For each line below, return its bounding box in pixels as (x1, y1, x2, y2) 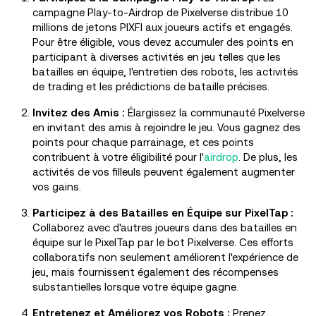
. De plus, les (238, 151, 298, 163)
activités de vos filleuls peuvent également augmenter (32, 166, 295, 178)
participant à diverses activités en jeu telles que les (32, 51, 281, 63)
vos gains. (32, 181, 81, 193)
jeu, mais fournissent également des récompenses (32, 266, 279, 278)
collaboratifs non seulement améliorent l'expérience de (32, 251, 298, 263)
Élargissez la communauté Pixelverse (125, 107, 305, 119)
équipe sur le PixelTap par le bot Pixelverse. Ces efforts (32, 236, 293, 248)
